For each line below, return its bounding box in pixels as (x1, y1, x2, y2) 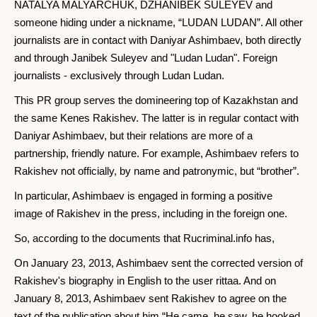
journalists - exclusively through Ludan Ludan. (14, 69, 224, 81)
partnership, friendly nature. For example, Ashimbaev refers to (14, 147, 299, 159)
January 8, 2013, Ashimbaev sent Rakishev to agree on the (14, 292, 287, 304)
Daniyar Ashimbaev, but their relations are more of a (14, 129, 253, 142)
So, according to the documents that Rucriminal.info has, (14, 232, 275, 244)
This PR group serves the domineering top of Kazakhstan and (14, 94, 298, 106)
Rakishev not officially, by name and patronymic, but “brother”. (14, 165, 299, 177)
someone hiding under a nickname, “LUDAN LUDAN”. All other (14, 16, 303, 28)
